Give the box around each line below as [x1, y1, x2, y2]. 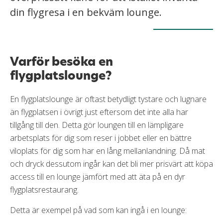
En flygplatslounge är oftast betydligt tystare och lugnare [10, 93, 207, 105]
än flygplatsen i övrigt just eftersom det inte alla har [10, 106, 188, 117]
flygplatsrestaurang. [10, 184, 79, 195]
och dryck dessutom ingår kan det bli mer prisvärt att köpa [10, 158, 213, 169]
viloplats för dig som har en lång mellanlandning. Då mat [10, 145, 205, 156]
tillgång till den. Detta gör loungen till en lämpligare [10, 119, 184, 130]
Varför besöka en [10, 53, 113, 70]
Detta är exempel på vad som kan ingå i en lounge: [10, 204, 187, 216]
